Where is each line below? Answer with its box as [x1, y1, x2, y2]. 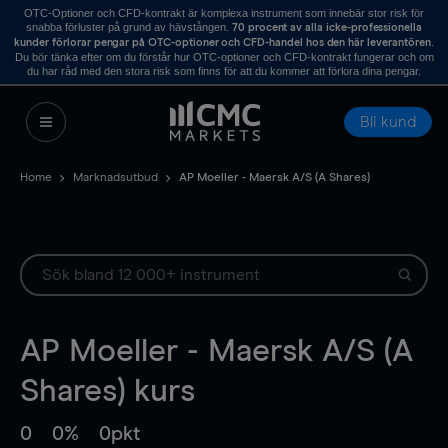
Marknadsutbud [73, 172, 158, 184]
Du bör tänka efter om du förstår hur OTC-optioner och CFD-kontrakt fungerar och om [14, 51, 434, 63]
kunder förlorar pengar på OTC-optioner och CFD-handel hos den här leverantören [14, 37, 431, 48]
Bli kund [360, 114, 416, 130]
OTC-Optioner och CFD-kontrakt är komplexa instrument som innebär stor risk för [24, 7, 424, 19]
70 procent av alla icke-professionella [231, 22, 423, 33]
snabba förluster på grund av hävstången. [25, 21, 232, 33]
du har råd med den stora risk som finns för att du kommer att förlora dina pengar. [27, 65, 421, 77]
